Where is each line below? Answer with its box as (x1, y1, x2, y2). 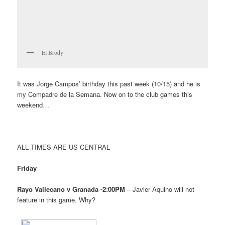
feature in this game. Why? (17, 195, 96, 205)
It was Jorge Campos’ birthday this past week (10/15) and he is (17, 78, 201, 88)
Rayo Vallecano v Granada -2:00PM (17, 184, 126, 194)
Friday (17, 163, 37, 173)
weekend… (17, 99, 50, 109)
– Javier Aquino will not (125, 184, 195, 194)
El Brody (42, 48, 64, 56)
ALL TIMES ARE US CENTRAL (17, 142, 110, 152)
